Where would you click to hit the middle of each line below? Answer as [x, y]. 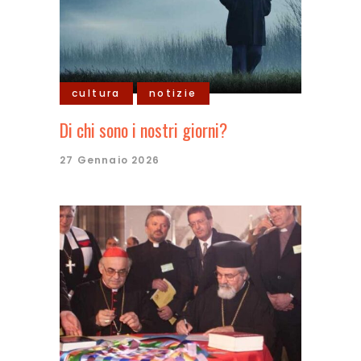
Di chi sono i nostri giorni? [143, 130]
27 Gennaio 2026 [110, 160]
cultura [96, 93]
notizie [173, 93]
